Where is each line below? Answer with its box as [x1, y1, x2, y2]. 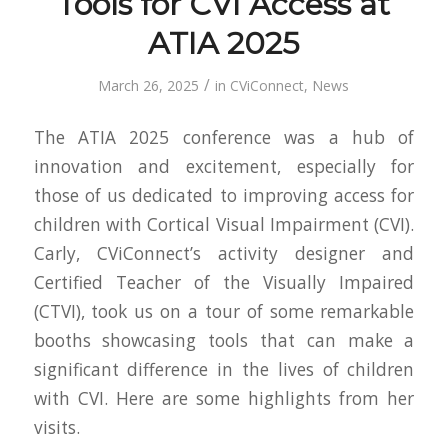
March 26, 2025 [98, 76, 200, 95]
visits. [33, 415, 80, 439]
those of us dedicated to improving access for [33, 183, 415, 207]
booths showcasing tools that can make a [33, 328, 415, 352]
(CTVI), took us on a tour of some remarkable [33, 299, 415, 323]
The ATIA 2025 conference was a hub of [33, 125, 415, 149]
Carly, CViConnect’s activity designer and [33, 241, 415, 265]
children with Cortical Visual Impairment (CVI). [33, 212, 415, 236]
